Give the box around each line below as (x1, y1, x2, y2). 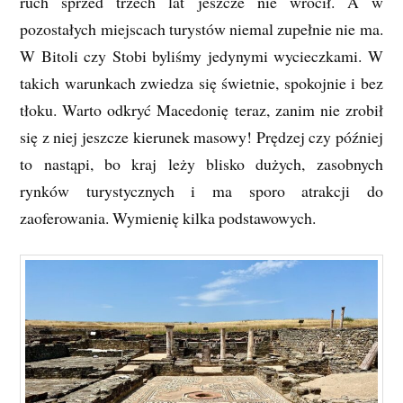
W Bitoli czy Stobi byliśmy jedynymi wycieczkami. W (20, 44, 383, 67)
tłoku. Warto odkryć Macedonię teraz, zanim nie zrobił (20, 98, 383, 121)
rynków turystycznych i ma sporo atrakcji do (20, 179, 383, 201)
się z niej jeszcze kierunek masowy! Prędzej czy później (20, 125, 383, 148)
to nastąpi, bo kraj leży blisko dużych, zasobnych (20, 152, 383, 175)
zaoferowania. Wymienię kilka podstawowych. (20, 206, 317, 228)
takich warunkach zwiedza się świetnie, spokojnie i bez (20, 71, 383, 94)
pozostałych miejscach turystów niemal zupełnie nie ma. (20, 17, 383, 40)
